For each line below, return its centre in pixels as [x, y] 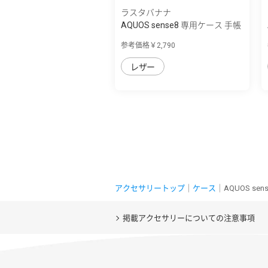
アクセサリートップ [150, 188]
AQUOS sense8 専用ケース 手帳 [181, 25]
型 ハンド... [141, 37]
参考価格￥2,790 [148, 45]
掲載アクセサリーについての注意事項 [188, 218]
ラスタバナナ [146, 12]
